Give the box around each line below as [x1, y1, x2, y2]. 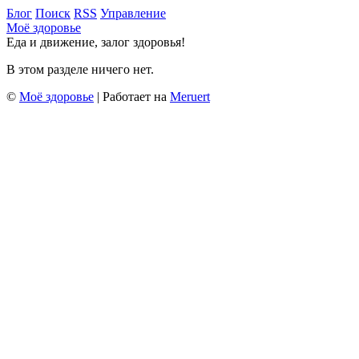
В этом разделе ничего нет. [6, 63, 154, 76]
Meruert [170, 90, 210, 103]
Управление [100, 6, 166, 20]
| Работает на [94, 90, 170, 103]
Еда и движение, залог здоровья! [6, 35, 185, 49]
